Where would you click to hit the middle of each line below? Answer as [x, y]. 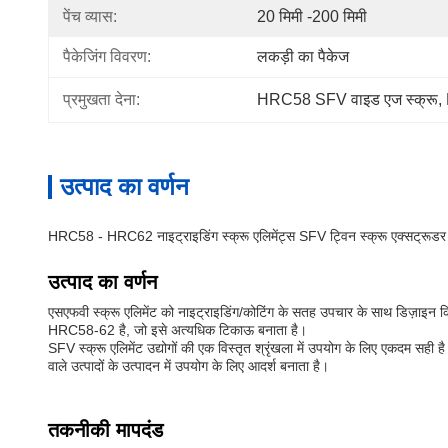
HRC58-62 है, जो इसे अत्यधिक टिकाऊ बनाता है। [177, 330]
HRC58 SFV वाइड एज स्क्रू [347, 99]
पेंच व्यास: [90, 16]
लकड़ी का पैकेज [303, 56]
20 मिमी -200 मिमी [312, 16]
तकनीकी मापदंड [105, 430]
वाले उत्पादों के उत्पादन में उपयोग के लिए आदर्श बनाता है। [188, 366]
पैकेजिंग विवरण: [107, 56]
